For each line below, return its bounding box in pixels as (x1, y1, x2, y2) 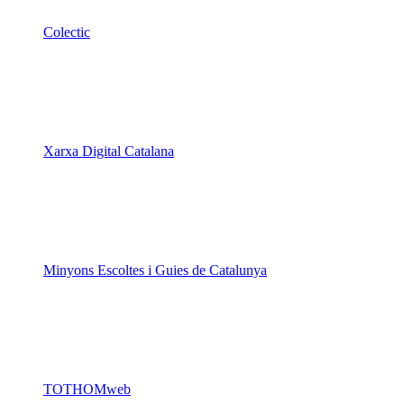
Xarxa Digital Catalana (43, 143, 174, 160)
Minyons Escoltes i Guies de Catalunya (43, 262, 267, 279)
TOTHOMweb (43, 381, 131, 398)
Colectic (43, 24, 90, 41)
